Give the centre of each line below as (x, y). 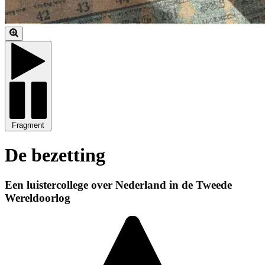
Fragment (28, 125)
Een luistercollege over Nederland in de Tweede (118, 185)
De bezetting (55, 155)
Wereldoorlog (38, 198)
